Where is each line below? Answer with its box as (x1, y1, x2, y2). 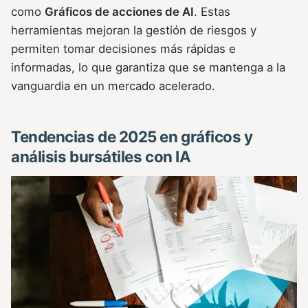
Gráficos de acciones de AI (45, 5, 194, 19)
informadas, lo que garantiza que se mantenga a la (11, 60, 285, 75)
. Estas (194, 5, 230, 19)
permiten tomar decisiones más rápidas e (11, 42, 236, 56)
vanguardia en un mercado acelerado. (11, 79, 215, 93)
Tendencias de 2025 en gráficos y (11, 127, 253, 146)
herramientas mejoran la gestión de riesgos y (11, 23, 256, 38)
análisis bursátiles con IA (11, 147, 191, 166)
